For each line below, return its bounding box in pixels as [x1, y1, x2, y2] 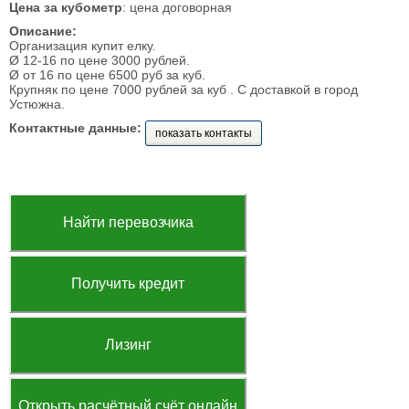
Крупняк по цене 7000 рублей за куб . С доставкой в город [9, 82, 358, 97]
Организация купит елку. [9, 38, 156, 53]
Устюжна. [9, 97, 65, 111]
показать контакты [155, 127, 252, 140]
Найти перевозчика [62, 215, 194, 230]
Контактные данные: [9, 121, 142, 135]
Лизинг [104, 337, 152, 352]
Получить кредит [71, 276, 184, 291]
